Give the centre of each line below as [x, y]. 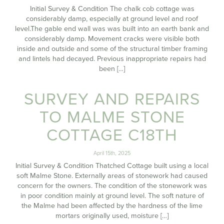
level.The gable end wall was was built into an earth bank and [112, 29]
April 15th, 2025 [112, 153]
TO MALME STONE [112, 117]
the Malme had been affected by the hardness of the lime [112, 206]
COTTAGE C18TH [112, 135]
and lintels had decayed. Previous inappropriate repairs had [112, 59]
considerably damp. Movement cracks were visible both [112, 39]
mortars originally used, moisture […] [112, 216]
